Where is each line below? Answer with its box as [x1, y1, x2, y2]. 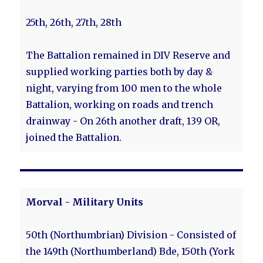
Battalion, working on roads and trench [26, 99, 214, 110]
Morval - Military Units [26, 196, 144, 208]
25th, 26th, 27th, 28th [26, 16, 122, 28]
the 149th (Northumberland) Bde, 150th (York [26, 245, 235, 257]
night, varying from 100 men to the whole [26, 82, 222, 94]
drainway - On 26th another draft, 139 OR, [26, 115, 221, 127]
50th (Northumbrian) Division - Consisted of [26, 229, 237, 241]
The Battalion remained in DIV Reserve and [26, 49, 231, 61]
